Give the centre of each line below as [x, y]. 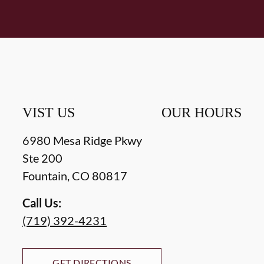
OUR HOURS [201, 112]
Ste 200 [43, 158]
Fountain [45, 175]
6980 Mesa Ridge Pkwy [82, 140]
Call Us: [42, 202]
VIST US [49, 112]
